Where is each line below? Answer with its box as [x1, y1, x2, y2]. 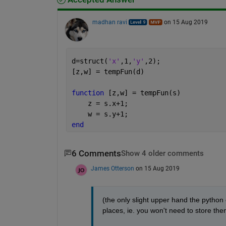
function [71, 88, 108, 97]
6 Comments [71, 148, 121, 158]
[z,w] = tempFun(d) [71, 67, 144, 76]
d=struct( [71, 56, 108, 65]
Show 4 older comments [121, 149, 204, 158]
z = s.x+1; [71, 99, 128, 107]
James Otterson [90, 164, 134, 172]
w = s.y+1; [71, 109, 128, 118]
